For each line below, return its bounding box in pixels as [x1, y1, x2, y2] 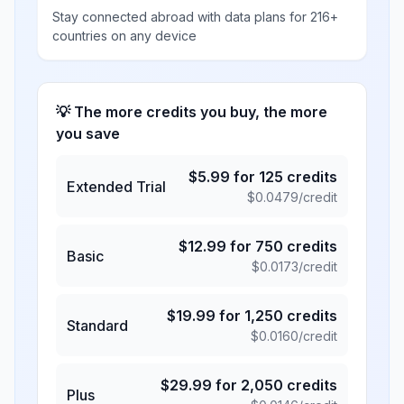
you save [56, 124, 120, 142]
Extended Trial [67, 177, 166, 196]
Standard [67, 316, 128, 335]
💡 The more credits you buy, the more [56, 103, 327, 121]
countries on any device [52, 28, 197, 43]
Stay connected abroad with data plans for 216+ [52, 9, 338, 24]
